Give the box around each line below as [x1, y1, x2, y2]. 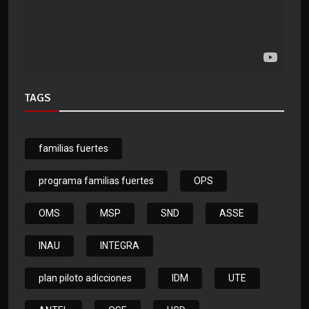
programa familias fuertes [39, 175, 154, 187]
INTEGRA [100, 240, 139, 252]
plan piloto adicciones [39, 272, 132, 284]
